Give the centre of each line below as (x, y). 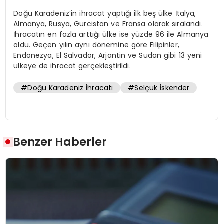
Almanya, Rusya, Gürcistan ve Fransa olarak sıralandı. (108, 24)
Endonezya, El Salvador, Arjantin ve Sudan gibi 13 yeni (108, 55)
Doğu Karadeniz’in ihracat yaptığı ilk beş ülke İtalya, (105, 13)
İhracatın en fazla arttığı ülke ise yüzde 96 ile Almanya (111, 34)
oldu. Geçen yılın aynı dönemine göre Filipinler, (96, 45)
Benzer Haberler (60, 142)
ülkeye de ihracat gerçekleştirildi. (72, 66)
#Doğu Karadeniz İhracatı (67, 88)
